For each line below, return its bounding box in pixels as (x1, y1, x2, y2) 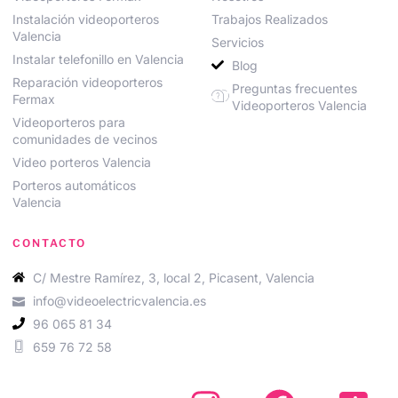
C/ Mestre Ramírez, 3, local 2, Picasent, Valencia (32, 269, 314, 285)
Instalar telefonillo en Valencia (12, 51, 184, 67)
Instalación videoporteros (12, 11, 159, 27)
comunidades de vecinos (12, 131, 157, 147)
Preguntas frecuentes (231, 80, 357, 96)
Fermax (12, 91, 55, 107)
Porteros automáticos (12, 177, 136, 193)
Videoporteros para (12, 114, 125, 130)
